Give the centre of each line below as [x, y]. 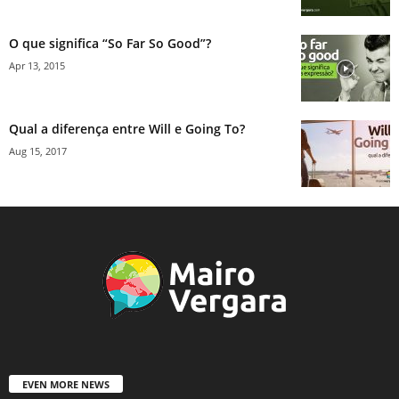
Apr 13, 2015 [37, 66]
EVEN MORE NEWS [66, 385]
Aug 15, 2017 [38, 151]
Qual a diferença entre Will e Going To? [127, 129]
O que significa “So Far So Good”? [110, 44]
